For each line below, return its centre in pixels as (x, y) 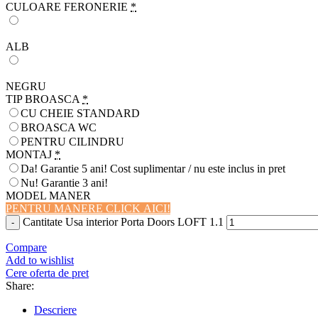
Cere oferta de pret (47, 273)
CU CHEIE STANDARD (80, 114)
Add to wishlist (40, 261)
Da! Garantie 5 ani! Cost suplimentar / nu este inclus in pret (153, 169)
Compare (26, 248)
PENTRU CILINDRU (72, 142)
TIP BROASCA (43, 99)
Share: (20, 286)
